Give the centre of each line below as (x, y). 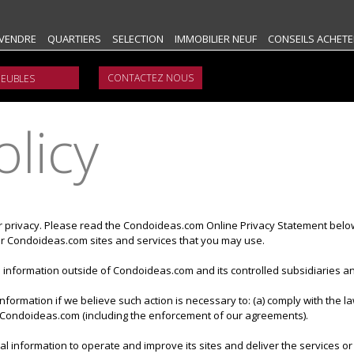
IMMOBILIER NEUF (216, 39)
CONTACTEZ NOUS (151, 78)
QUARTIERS (74, 39)
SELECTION (138, 39)
